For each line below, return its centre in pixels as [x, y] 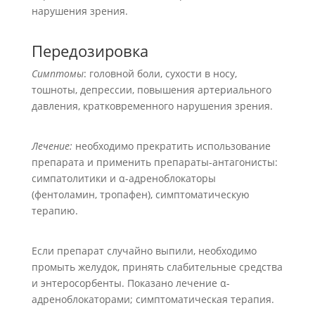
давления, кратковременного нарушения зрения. [152, 106]
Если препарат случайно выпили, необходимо [144, 251]
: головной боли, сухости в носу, [160, 73]
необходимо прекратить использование [173, 146]
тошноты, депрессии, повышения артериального [151, 90]
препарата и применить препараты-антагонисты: [154, 162]
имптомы [60, 73]
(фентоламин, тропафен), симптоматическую [140, 194]
